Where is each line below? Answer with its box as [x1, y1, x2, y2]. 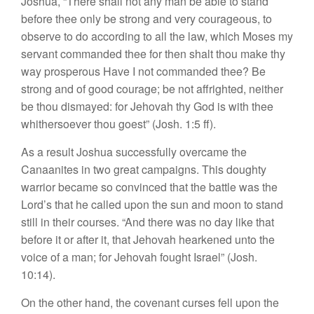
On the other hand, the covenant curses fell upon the [21, 294, 279, 311]
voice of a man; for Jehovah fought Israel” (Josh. [21, 249, 257, 266]
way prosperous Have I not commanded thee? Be [21, 63, 266, 80]
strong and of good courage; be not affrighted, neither [21, 81, 283, 97]
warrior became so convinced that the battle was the [21, 179, 278, 196]
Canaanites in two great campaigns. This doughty [21, 161, 266, 178]
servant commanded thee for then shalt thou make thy [21, 46, 285, 62]
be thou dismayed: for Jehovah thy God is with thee [21, 98, 273, 115]
